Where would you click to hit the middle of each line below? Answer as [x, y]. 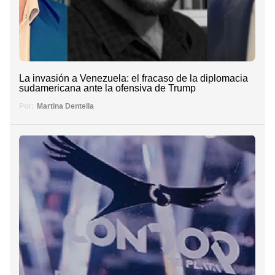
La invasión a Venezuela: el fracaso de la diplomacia [134, 79]
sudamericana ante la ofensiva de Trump [107, 88]
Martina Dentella [65, 107]
